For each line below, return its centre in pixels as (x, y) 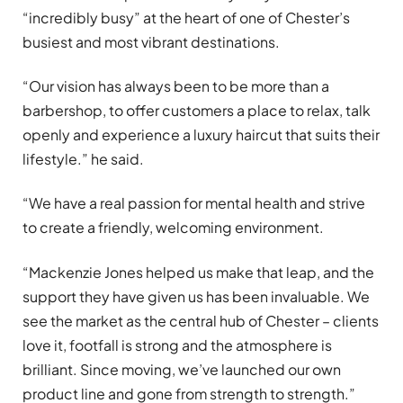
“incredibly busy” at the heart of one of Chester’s (186, 17)
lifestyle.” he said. (83, 158)
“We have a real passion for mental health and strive (194, 203)
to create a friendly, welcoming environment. (173, 228)
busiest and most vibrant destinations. (151, 41)
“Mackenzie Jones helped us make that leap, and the (198, 272)
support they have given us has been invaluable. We (196, 296)
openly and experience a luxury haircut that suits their (201, 134)
